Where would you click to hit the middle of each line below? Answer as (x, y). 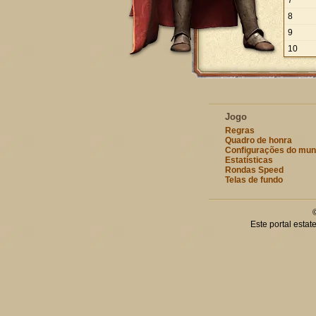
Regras (239, 130)
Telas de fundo (254, 180)
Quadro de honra (258, 140)
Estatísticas (249, 160)
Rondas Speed (254, 170)
